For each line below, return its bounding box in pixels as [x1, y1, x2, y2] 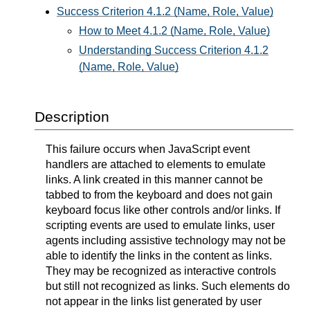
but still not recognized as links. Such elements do [46, 280, 290, 292]
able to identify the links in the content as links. [46, 249, 272, 262]
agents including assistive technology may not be [46, 234, 286, 246]
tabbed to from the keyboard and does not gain [46, 188, 273, 201]
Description [35, 109, 109, 125]
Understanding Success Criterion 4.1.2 [79, 44, 268, 57]
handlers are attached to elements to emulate [46, 158, 266, 170]
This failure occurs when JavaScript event [46, 143, 250, 155]
